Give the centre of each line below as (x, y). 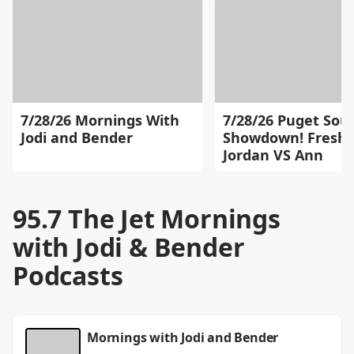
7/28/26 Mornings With (100, 120)
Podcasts (68, 275)
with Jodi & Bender (129, 247)
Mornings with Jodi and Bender (183, 337)
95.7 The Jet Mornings (147, 218)
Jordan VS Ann (273, 154)
